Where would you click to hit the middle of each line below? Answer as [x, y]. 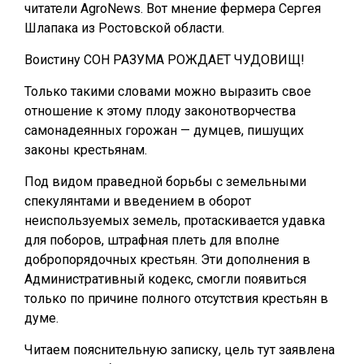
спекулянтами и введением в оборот [138, 201]
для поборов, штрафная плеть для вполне [152, 240]
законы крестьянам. [86, 150]
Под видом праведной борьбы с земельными [165, 182]
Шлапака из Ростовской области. [124, 28]
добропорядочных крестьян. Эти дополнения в [167, 260]
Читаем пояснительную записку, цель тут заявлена [180, 350]
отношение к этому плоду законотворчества [160, 111]
